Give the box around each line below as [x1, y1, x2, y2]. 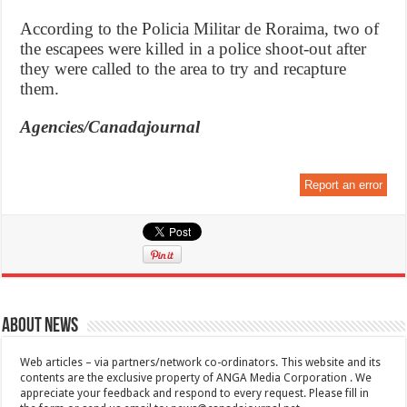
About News [2, 315, 79, 337]
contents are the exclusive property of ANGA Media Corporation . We [20, 371, 372, 384]
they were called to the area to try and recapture [20, 58, 347, 78]
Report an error [303, 177, 382, 192]
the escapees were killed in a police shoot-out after [20, 38, 367, 58]
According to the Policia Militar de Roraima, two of [20, 18, 380, 38]
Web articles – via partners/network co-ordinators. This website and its [20, 355, 382, 369]
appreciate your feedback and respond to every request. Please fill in [20, 386, 370, 400]
